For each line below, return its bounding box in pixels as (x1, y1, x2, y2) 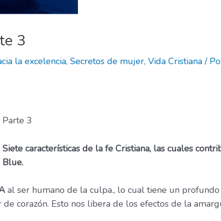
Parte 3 (2, 114, 32, 126)
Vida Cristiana (148, 55, 202, 67)
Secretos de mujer (70, 55, 144, 67)
